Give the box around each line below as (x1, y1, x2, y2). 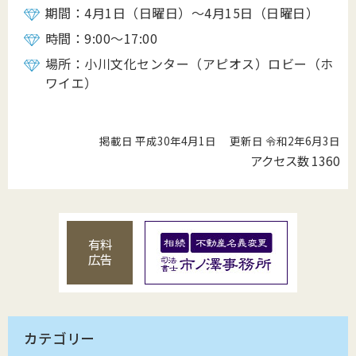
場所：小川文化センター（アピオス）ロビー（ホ (45, 54, 334, 73)
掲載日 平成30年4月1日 (99, 133, 217, 149)
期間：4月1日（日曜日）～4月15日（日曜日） (45, 3, 319, 22)
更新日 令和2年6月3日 (230, 133, 340, 149)
